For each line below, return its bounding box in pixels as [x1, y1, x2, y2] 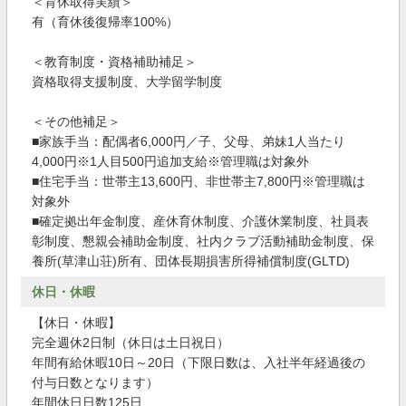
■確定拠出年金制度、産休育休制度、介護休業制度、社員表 [32, 214, 369, 228]
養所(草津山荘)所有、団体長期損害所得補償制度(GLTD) [32, 254, 350, 268]
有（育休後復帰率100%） [32, 14, 179, 29]
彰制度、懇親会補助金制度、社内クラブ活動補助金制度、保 [32, 234, 374, 248]
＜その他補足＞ [32, 114, 121, 129]
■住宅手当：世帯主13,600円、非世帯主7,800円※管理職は [32, 174, 365, 188]
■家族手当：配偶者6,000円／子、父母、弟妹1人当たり [32, 134, 345, 149]
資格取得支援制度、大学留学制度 [32, 74, 222, 89]
